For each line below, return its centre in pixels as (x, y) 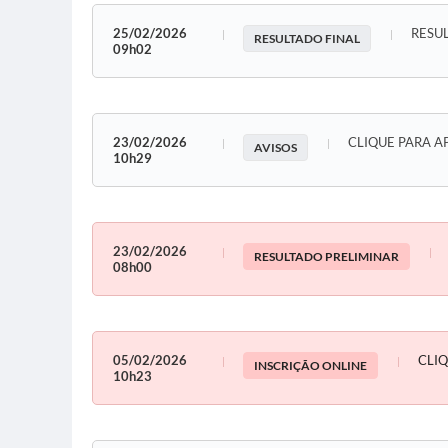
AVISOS (275, 148)
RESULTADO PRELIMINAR (326, 257)
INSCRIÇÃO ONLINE (310, 366)
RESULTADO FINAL (307, 39)
